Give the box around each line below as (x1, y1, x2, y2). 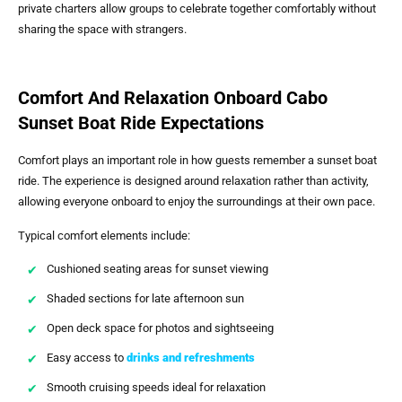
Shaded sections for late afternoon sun (47, 292, 244, 306)
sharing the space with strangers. (18, 22, 187, 36)
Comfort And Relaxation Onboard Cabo (18, 87, 328, 109)
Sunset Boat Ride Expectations (18, 112, 264, 135)
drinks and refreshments (127, 351, 255, 365)
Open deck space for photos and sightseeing (47, 321, 274, 336)
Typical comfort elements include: (18, 228, 190, 242)
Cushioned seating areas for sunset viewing (47, 262, 268, 276)
